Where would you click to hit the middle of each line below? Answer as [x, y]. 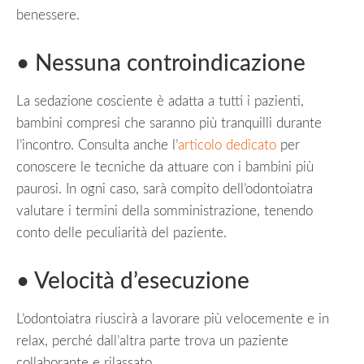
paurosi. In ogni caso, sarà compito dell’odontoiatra [165, 188]
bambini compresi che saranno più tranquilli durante [169, 123]
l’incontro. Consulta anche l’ [97, 145]
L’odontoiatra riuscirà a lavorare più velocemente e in [173, 318]
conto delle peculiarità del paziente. [121, 232]
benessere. [50, 15]
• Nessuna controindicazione [161, 63]
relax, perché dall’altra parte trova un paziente [152, 340]
